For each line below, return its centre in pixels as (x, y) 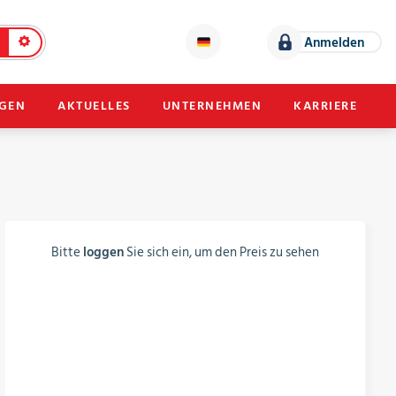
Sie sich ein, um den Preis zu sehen (221, 252)
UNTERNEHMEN (212, 106)
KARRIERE (326, 106)
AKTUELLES (94, 106)
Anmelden (334, 43)
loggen (103, 252)
